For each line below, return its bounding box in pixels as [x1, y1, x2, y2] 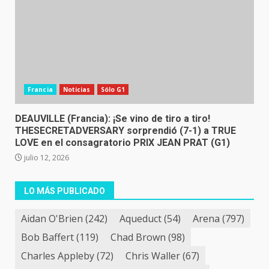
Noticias [62, 85, 91, 94]
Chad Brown [110, 230, 166, 244]
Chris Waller [125, 249, 180, 262]
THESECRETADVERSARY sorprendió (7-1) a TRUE [15, 125, 236, 136]
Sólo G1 [100, 85, 125, 94]
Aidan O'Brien [21, 211, 83, 225]
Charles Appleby [21, 249, 94, 262]
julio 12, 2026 [22, 153, 69, 163]
